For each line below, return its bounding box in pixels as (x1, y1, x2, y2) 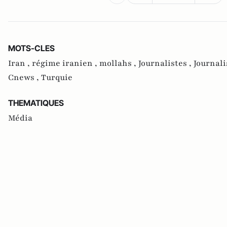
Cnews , (8, 71, 41, 83)
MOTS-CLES (8, 43, 55, 53)
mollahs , (99, 57, 138, 69)
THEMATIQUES (8, 97, 64, 108)
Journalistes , (138, 57, 194, 69)
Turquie (41, 71, 72, 83)
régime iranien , (32, 57, 99, 69)
